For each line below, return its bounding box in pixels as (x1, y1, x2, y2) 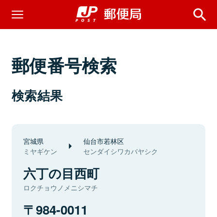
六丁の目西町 (23, 164, 99, 182)
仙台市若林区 (83, 136, 124, 146)
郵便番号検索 (12, 52, 117, 77)
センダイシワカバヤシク (83, 146, 158, 156)
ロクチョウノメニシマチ (23, 183, 98, 192)
